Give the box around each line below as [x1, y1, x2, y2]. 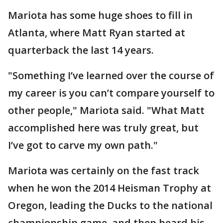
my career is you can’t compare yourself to [8, 86, 215, 100]
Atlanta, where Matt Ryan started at [8, 25, 185, 39]
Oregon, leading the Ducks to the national [8, 198, 213, 212]
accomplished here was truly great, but [8, 120, 199, 134]
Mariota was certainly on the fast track [8, 163, 199, 177]
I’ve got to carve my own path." [8, 138, 158, 152]
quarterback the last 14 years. [8, 43, 154, 57]
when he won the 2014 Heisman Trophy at [8, 181, 211, 195]
